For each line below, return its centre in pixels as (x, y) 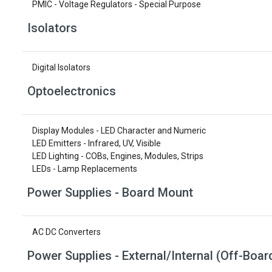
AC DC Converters (66, 232)
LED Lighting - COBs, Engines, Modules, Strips (118, 156)
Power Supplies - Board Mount (110, 192)
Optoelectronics (72, 91)
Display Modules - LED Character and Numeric (119, 131)
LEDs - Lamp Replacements (85, 169)
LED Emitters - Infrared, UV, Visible (97, 143)
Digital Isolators (61, 67)
